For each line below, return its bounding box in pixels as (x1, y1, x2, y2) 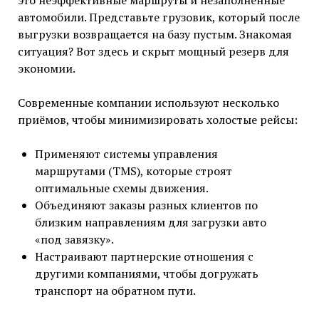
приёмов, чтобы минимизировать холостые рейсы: (17, 112, 298, 128)
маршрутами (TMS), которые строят (34, 163, 232, 179)
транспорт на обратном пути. (34, 283, 196, 299)
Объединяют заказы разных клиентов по (34, 197, 258, 214)
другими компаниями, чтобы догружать (34, 266, 258, 282)
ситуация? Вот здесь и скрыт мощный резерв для (17, 43, 289, 60)
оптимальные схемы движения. (34, 180, 209, 197)
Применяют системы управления (34, 146, 218, 162)
